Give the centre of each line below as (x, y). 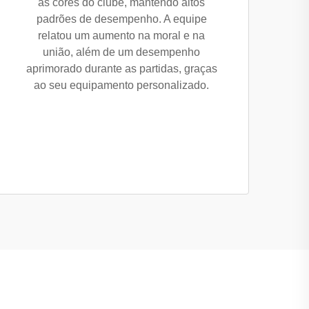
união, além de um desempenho (121, 52)
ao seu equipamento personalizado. (121, 85)
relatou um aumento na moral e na (121, 36)
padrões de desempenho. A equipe (121, 19)
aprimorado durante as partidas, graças (121, 69)
